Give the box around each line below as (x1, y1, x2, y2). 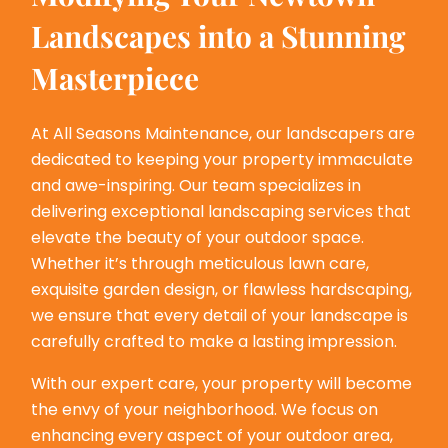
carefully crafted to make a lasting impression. (31, 330, 398, 354)
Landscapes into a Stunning (31, 15, 406, 55)
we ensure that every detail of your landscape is (31, 304, 409, 328)
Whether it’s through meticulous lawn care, (31, 252, 370, 276)
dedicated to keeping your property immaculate (31, 148, 414, 172)
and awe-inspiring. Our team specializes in (31, 174, 362, 198)
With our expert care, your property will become (31, 372, 413, 396)
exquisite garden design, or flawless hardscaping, (31, 278, 413, 302)
